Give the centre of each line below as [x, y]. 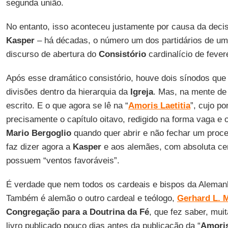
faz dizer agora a [39, 147]
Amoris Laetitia [159, 106]
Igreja [141, 92]
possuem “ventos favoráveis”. [63, 161]
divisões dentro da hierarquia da [68, 92]
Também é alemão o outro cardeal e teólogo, [91, 198]
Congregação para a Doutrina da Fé [77, 212]
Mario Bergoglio [38, 133]
